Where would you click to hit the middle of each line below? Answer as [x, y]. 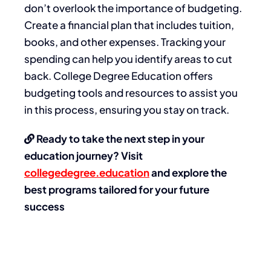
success [44, 206]
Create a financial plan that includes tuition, [129, 24]
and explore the [188, 172]
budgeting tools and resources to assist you [131, 92]
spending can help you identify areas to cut [128, 58]
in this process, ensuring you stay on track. [127, 109]
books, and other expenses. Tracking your [125, 41]
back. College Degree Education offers [119, 75]
